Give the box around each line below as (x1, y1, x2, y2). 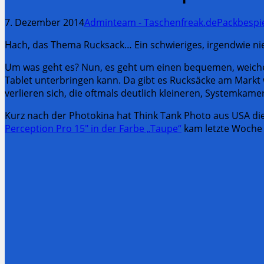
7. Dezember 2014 (5, 15, 84, 29)
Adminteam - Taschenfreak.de (84, 15, 217, 29)
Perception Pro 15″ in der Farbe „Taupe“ (5, 121, 181, 135)
